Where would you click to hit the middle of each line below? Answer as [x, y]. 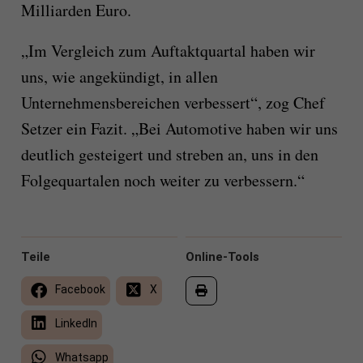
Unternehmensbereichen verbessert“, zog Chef [173, 103]
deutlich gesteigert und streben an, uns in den [169, 155]
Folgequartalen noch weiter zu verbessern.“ [162, 181]
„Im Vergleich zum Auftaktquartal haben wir [168, 51]
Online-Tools [222, 257]
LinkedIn [75, 324]
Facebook [79, 290]
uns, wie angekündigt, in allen [119, 77]
